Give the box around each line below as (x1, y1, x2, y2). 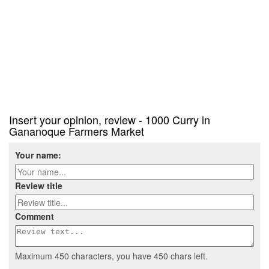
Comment (15, 210, 54, 223)
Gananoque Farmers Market (9, 123, 144, 139)
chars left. (168, 250, 208, 262)
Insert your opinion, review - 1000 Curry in (9, 112, 210, 128)
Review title (15, 180, 62, 192)
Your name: (15, 149, 61, 162)
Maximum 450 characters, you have (15, 250, 154, 262)
